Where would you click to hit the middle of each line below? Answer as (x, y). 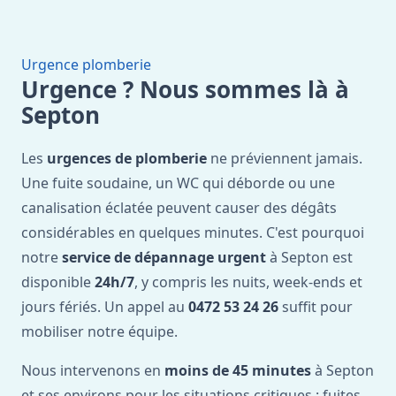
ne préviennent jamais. (285, 158)
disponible (58, 282)
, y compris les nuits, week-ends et (248, 282)
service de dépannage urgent (164, 257)
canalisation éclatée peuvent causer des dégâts (179, 208)
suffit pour (316, 307)
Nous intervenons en (93, 370)
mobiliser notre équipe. (99, 331)
